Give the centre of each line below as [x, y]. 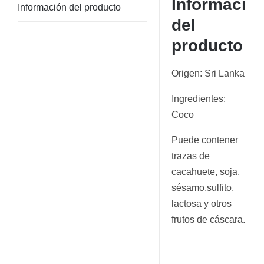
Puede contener [205, 140]
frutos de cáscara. [208, 220]
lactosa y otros [202, 204]
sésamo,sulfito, [203, 188]
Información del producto [69, 8]
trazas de [191, 156]
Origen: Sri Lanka [208, 74]
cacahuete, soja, [206, 172]
